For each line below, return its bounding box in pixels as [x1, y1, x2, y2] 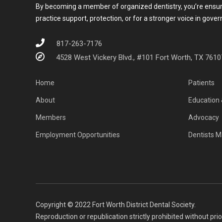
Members [36, 113, 66, 121]
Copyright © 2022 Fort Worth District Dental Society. [36, 200, 196, 209]
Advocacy [188, 113, 219, 121]
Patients [188, 78, 215, 87]
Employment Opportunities [36, 130, 120, 139]
